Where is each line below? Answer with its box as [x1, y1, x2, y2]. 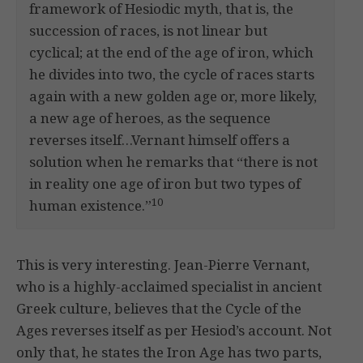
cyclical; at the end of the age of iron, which [29, 43, 314, 62]
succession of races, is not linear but [29, 21, 267, 41]
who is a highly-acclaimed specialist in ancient [16, 277, 322, 297]
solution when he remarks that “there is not [29, 152, 318, 172]
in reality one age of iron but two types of [29, 174, 301, 194]
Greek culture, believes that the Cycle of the [16, 299, 301, 318]
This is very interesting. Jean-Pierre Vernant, [16, 255, 310, 275]
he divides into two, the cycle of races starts [29, 65, 314, 84]
